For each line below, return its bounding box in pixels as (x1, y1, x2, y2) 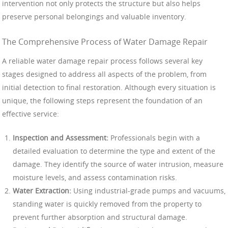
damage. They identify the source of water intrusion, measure (13, 159, 223, 169)
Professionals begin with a (108, 132, 200, 142)
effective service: (2, 108, 59, 119)
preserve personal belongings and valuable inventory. (2, 12, 186, 22)
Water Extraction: (13, 185, 71, 195)
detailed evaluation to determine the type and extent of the (13, 146, 215, 156)
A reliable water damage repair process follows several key (2, 55, 203, 66)
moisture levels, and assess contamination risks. (13, 172, 177, 182)
